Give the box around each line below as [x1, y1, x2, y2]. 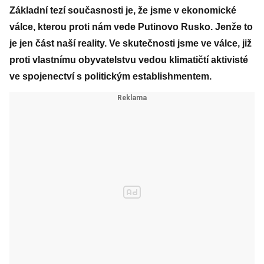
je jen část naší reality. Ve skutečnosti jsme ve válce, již [9, 38, 252, 48]
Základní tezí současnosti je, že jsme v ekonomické [9, 5, 236, 15]
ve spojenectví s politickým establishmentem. [9, 71, 212, 81]
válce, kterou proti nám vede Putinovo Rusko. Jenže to [9, 22, 253, 32]
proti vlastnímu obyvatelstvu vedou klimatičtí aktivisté [9, 55, 248, 65]
